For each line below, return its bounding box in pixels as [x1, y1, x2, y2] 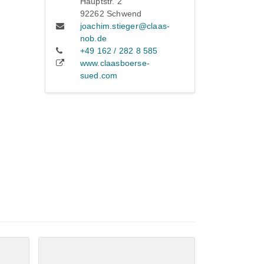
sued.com [80, 71, 118, 81]
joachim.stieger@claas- [80, 21, 170, 31]
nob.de [80, 34, 107, 44]
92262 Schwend [80, 9, 142, 19]
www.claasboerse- [80, 58, 150, 68]
